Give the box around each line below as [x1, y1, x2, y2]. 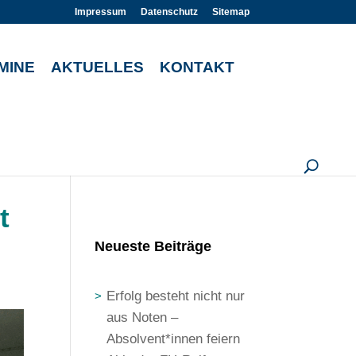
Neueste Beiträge [95, 238, 212, 254]
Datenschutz [140, 6, 198, 17]
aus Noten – [106, 310, 179, 325]
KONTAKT [160, 59, 234, 75]
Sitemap [211, 6, 250, 17]
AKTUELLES [51, 59, 144, 75]
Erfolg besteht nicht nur [106, 288, 246, 304]
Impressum [74, 6, 126, 17]
